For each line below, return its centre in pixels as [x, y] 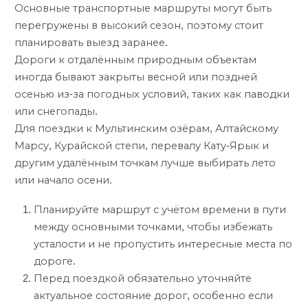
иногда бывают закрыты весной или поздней [136, 77]
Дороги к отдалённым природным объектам [135, 60]
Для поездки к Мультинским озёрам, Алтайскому [146, 129]
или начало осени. [63, 180]
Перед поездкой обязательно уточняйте [143, 278]
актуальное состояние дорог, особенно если [153, 295]
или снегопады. [56, 112]
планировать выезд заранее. [91, 43]
